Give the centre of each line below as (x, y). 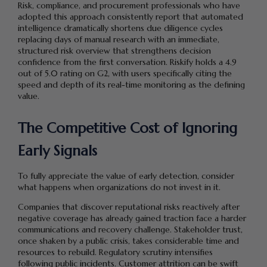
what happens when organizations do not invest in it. (119, 187)
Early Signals (58, 150)
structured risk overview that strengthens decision (114, 51)
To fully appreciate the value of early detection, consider (126, 176)
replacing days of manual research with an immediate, (119, 40)
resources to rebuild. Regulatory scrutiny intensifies (115, 252)
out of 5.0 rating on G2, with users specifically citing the (125, 74)
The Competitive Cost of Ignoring (128, 128)
